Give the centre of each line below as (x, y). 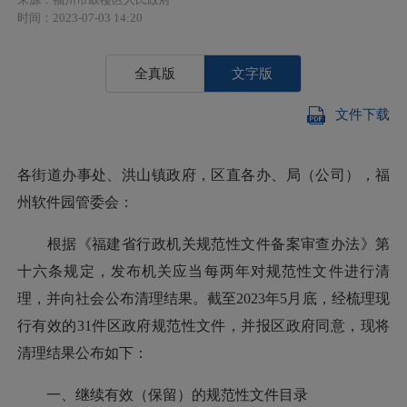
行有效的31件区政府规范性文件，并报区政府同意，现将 (203, 325)
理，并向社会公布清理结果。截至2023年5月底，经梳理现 (203, 298)
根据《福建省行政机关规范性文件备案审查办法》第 (203, 243)
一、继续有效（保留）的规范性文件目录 (177, 394)
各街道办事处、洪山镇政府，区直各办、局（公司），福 (203, 174)
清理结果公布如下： (83, 352)
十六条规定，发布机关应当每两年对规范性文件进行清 (203, 271)
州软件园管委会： (79, 202)
